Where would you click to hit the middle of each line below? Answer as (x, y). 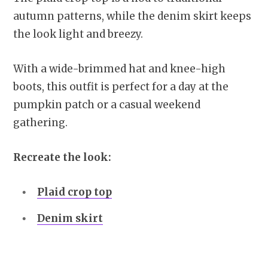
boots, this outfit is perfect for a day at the (121, 87)
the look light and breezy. (78, 34)
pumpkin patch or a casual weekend (107, 105)
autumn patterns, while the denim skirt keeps (132, 16)
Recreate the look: (62, 158)
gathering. (40, 123)
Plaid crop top (74, 192)
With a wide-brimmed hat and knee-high (119, 69)
